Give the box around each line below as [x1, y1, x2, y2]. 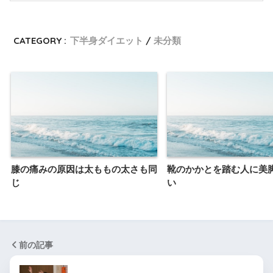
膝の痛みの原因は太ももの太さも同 [11, 163, 157, 174]
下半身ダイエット [70, 35, 144, 47]
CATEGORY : [13, 35, 67, 47]
